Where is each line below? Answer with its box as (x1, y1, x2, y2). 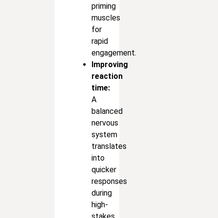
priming (91, 1, 116, 11)
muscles (91, 13, 120, 22)
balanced (91, 106, 123, 116)
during (91, 188, 112, 198)
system (91, 129, 117, 139)
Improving (91, 59, 128, 69)
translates (91, 141, 127, 151)
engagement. (91, 48, 136, 57)
